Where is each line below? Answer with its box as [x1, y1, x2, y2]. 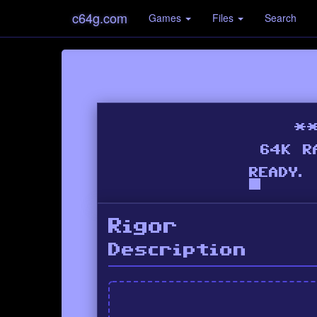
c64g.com [72, 8, 127, 27]
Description [108, 242, 247, 258]
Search [265, 11, 296, 25]
